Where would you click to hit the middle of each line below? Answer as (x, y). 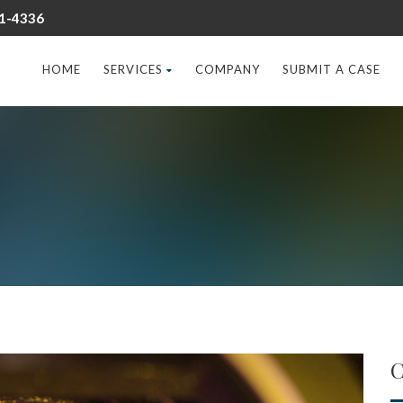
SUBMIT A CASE (331, 69)
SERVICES (133, 69)
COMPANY (228, 69)
